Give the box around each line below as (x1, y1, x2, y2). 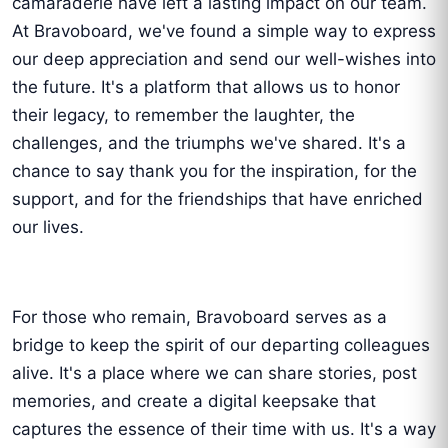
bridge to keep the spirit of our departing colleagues (12, 335, 430, 356)
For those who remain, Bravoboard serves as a (12, 307, 387, 328)
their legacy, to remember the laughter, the (12, 105, 355, 126)
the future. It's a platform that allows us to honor (12, 77, 400, 98)
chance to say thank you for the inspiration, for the (12, 161, 417, 182)
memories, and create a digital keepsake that (12, 391, 376, 412)
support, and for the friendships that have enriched (12, 189, 423, 210)
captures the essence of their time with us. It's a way (12, 419, 436, 440)
